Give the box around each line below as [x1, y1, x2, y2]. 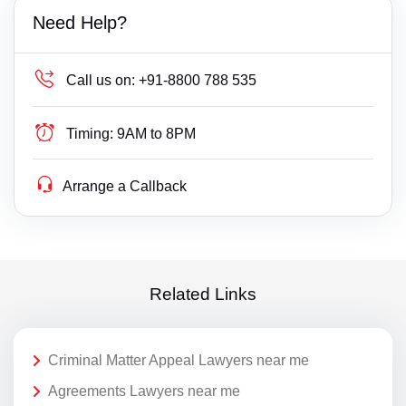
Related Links [150, 285, 256, 304]
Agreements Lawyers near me [48, 383, 240, 400]
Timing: [66, 126, 114, 142]
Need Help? [33, 13, 127, 34]
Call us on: [66, 72, 136, 89]
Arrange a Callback [63, 179, 188, 195]
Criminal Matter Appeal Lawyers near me [48, 353, 309, 369]
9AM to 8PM [117, 126, 197, 142]
